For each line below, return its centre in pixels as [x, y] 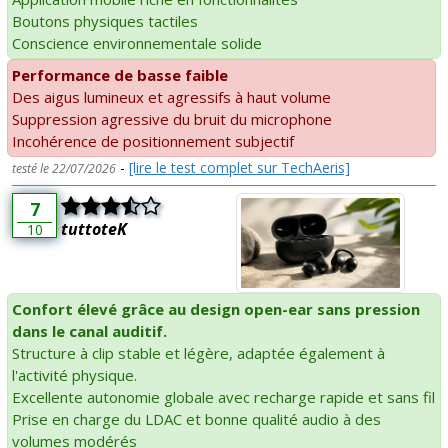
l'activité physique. [74, 374]
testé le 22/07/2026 [64, 169]
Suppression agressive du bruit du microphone [172, 119]
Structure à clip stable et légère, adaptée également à [198, 352]
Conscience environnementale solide [137, 43]
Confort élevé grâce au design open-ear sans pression [216, 308]
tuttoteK [94, 229]
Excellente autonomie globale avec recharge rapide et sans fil [223, 396]
